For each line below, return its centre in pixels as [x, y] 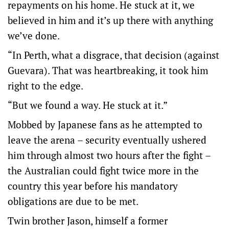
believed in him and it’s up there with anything [110, 20]
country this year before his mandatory [93, 186]
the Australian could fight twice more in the [103, 170]
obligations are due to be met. [73, 201]
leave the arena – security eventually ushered [107, 140]
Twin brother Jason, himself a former [88, 220]
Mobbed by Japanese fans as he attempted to [105, 124]
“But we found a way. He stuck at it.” [88, 105]
